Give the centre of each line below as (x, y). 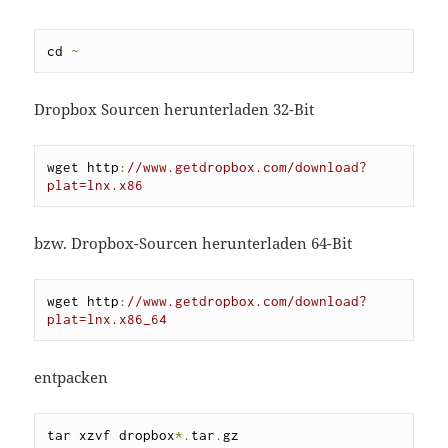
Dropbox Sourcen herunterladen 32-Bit (174, 108)
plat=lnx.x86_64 (107, 318)
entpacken (71, 376)
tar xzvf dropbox (111, 434)
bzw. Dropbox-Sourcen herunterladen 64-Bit (193, 242)
